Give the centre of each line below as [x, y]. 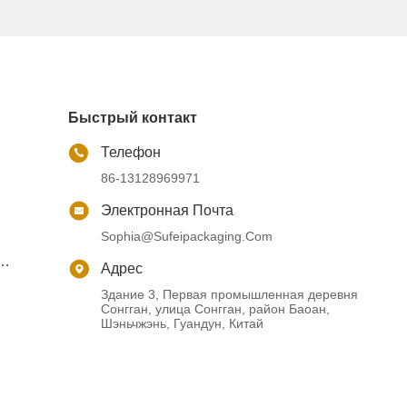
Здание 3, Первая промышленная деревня [230, 294]
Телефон [131, 152]
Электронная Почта [168, 210]
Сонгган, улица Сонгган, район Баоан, [216, 309]
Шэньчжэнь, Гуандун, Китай [183, 323]
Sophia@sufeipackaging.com [187, 236]
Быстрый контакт [133, 118]
